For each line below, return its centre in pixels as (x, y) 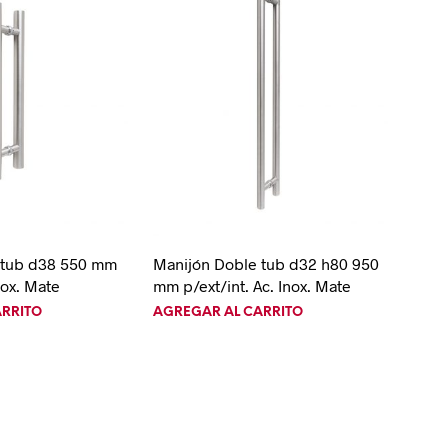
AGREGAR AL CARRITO (227, 313)
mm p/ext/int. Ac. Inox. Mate (251, 286)
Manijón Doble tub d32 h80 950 (265, 264)
